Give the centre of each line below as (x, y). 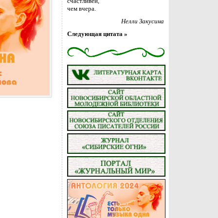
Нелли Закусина (142, 21)
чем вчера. (81, 9)
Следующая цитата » (97, 34)
